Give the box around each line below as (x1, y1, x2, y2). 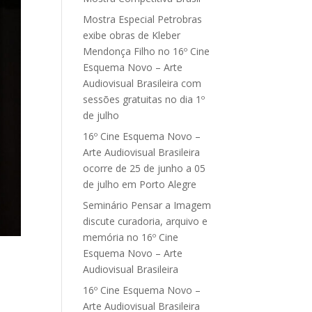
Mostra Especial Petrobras (83, 13, 203, 26)
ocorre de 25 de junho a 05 (83, 162, 206, 175)
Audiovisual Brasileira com (83, 77, 202, 91)
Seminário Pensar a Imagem (83, 198, 212, 212)
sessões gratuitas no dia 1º (83, 93, 205, 107)
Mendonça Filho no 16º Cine (83, 45, 210, 58)
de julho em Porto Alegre (83, 178, 197, 192)
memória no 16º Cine (83, 231, 179, 244)
